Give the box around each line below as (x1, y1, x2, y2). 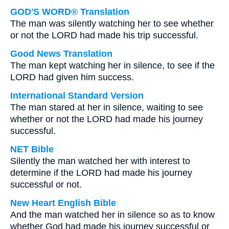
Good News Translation (10, 49, 112, 59)
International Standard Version (10, 90, 144, 101)
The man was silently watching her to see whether (10, 18, 214, 29)
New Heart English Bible (10, 198, 116, 208)
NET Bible (10, 144, 54, 154)
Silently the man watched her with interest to (10, 156, 190, 166)
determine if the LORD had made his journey (10, 168, 192, 178)
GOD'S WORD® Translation (10, 7, 129, 17)
